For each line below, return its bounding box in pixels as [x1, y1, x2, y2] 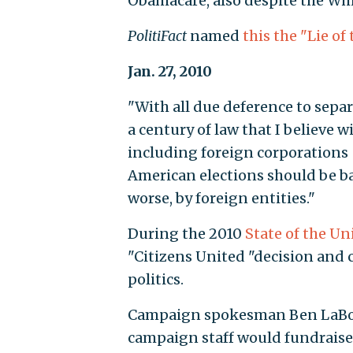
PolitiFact [127, 27, 190, 46]
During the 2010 [127, 225, 245, 243]
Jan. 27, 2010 [127, 62, 212, 81]
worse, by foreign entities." [127, 189, 315, 208]
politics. [127, 270, 184, 289]
